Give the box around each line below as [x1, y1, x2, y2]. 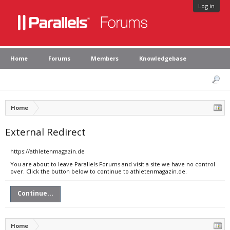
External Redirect [5, 125, 86, 138]
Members [91, 54, 119, 62]
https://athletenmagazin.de [10, 147, 85, 155]
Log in [198, 2, 215, 10]
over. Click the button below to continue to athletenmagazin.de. [10, 167, 187, 175]
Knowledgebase [139, 54, 186, 62]
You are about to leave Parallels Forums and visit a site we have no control [10, 160, 215, 168]
